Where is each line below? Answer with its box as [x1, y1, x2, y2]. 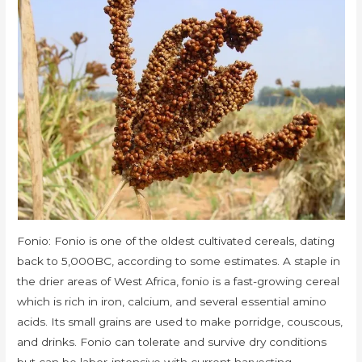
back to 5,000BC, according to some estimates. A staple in [17, 254, 341, 267]
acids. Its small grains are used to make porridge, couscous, [17, 314, 343, 328]
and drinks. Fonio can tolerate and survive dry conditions [17, 335, 327, 348]
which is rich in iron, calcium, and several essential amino [17, 294, 327, 308]
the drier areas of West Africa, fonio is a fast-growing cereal [17, 274, 340, 288]
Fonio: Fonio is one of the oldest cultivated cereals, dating [17, 234, 335, 247]
